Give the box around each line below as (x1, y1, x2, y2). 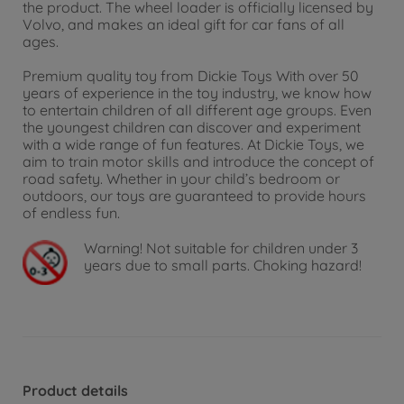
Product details (23, 381, 128, 399)
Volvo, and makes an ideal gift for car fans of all (23, 15, 344, 34)
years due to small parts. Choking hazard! (84, 255, 363, 274)
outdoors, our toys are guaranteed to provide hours (23, 187, 366, 206)
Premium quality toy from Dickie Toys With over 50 (23, 67, 359, 86)
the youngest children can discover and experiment (23, 118, 361, 137)
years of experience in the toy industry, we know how (23, 84, 372, 103)
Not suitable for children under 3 (142, 238, 359, 257)
